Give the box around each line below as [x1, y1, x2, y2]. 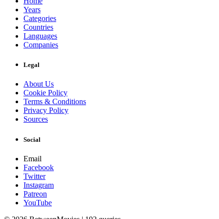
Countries [23, 23, 53, 32]
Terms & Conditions [23, 97, 86, 106]
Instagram [23, 180, 54, 189]
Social [23, 135, 41, 143]
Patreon [23, 189, 47, 198]
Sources [23, 115, 48, 124]
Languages [23, 32, 57, 41]
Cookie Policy [23, 88, 67, 97]
